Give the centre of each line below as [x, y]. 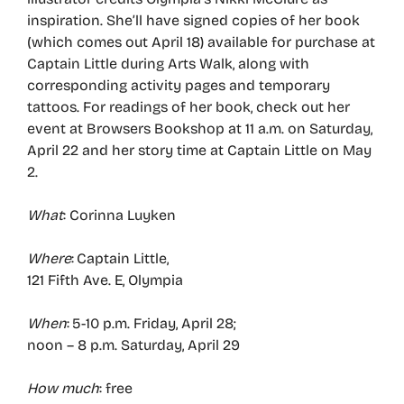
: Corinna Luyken [119, 215]
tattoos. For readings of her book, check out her [188, 106]
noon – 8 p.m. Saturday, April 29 [133, 344]
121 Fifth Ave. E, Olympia [105, 280]
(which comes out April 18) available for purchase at [201, 41]
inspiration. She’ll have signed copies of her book [193, 20]
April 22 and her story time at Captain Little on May [199, 150]
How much [63, 388]
